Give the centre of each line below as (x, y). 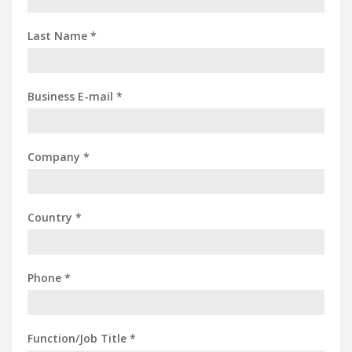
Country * (55, 217)
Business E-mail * (75, 96)
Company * (59, 156)
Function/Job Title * (82, 338)
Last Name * (62, 35)
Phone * (49, 277)
